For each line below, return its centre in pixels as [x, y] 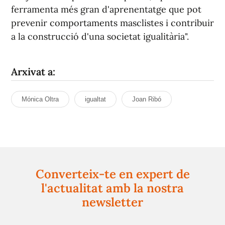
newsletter [113, 202]
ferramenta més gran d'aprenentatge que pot [106, 9]
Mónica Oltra [40, 99]
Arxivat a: [33, 72]
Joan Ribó [147, 99]
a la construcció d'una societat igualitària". [100, 36]
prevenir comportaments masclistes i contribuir [113, 23]
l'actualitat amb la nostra [113, 188]
